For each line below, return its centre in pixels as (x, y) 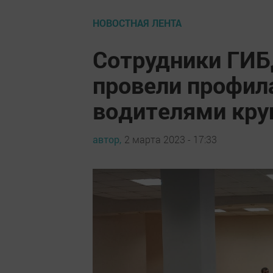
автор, (107, 139)
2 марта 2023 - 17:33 (171, 139)
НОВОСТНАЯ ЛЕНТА (137, 23)
